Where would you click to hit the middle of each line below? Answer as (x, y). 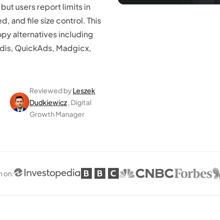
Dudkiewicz (48, 102)
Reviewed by (51, 90)
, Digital (80, 102)
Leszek (84, 90)
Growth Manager (57, 114)
